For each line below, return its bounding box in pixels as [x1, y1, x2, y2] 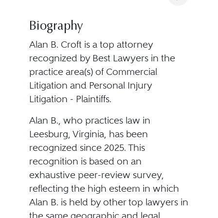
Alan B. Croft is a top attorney [29, 39, 153, 50]
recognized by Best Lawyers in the [29, 53, 175, 64]
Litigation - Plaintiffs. [29, 93, 111, 105]
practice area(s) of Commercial [29, 66, 157, 77]
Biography [29, 20, 83, 33]
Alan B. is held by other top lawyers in [29, 197, 188, 208]
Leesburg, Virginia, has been [29, 128, 148, 140]
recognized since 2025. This [29, 142, 145, 153]
